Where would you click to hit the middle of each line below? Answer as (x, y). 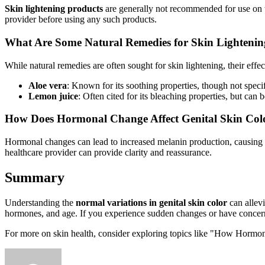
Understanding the (40, 202)
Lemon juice (53, 96)
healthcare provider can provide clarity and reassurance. (108, 152)
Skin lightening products (54, 9)
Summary (35, 177)
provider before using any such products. (81, 20)
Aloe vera (48, 85)
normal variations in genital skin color (151, 202)
